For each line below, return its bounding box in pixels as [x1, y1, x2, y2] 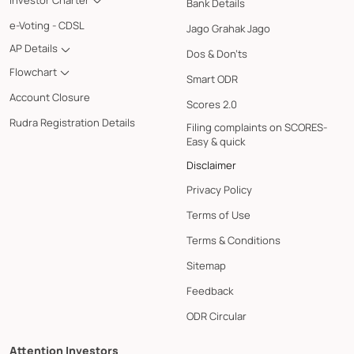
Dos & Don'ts [186, 46, 247, 61]
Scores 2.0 [186, 96, 237, 111]
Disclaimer [186, 157, 236, 172]
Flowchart [9, 64, 59, 79]
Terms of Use [186, 207, 250, 222]
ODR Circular [186, 308, 247, 323]
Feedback [186, 283, 233, 298]
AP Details [9, 41, 60, 56]
